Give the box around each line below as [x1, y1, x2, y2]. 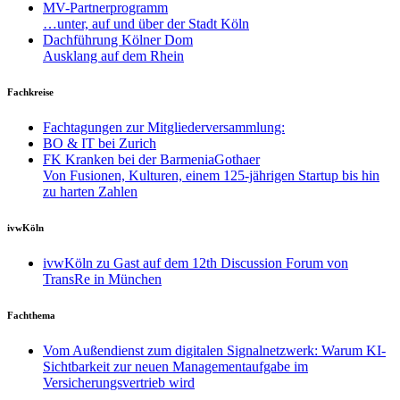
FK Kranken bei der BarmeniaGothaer [43, 151, 260, 167]
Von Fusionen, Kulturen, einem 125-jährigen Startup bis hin [43, 167, 379, 183]
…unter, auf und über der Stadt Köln [43, 15, 249, 31]
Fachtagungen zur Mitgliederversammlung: [43, 119, 285, 135]
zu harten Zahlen [43, 183, 137, 199]
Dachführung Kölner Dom [43, 31, 193, 47]
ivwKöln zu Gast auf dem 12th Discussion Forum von [43, 254, 348, 271]
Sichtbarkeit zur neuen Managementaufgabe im [43, 358, 308, 374]
